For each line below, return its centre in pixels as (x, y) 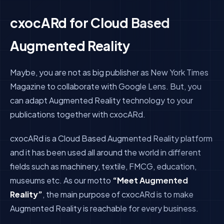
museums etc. (37, 180)
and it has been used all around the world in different (105, 152)
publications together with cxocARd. (78, 114)
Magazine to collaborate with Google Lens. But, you (106, 86)
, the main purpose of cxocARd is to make (118, 194)
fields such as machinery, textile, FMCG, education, (103, 166)
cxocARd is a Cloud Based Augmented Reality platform (111, 138)
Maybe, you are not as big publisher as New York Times (109, 72)
